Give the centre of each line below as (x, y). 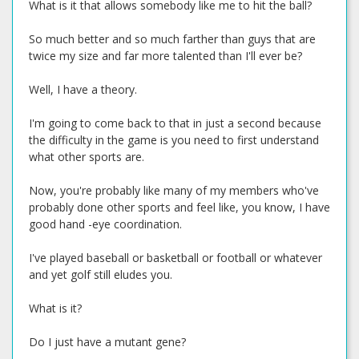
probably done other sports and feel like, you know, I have (179, 207)
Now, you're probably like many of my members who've (174, 190)
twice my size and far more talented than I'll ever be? (165, 56)
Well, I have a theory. (83, 89)
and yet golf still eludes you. (101, 274)
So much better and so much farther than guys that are (172, 39)
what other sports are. (87, 157)
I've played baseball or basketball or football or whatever (175, 258)
